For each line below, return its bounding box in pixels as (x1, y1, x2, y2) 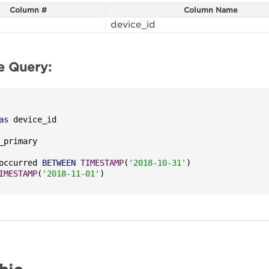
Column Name (183, 5, 238, 14)
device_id (110, 19, 156, 30)
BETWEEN (42, 158, 76, 168)
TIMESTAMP (80, 158, 124, 168)
